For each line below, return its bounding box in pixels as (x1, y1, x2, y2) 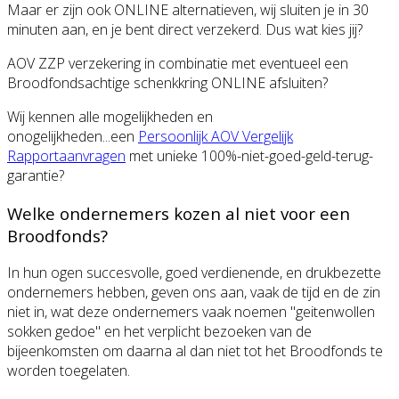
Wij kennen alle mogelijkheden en (7, 107, 213, 127)
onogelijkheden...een (7, 126, 138, 147)
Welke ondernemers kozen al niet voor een (7, 201, 350, 224)
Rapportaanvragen (7, 146, 126, 167)
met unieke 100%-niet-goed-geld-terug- (126, 146, 373, 167)
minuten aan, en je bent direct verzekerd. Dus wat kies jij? (7, 20, 362, 40)
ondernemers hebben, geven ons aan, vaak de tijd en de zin (7, 282, 380, 303)
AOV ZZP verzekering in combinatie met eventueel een (7, 53, 348, 74)
